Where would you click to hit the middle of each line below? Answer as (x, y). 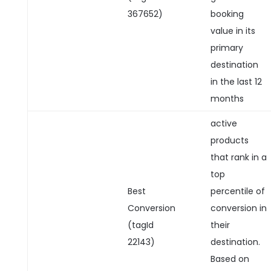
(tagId (140, 225)
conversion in (238, 208)
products (229, 140)
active (224, 123)
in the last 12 (236, 82)
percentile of (237, 191)
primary (227, 48)
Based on (230, 259)
